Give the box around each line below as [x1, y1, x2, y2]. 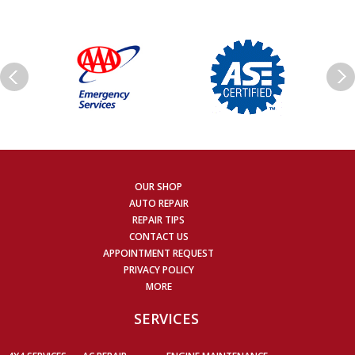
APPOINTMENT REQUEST [103, 246, 214, 261]
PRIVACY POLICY [123, 263, 194, 277]
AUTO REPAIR [128, 197, 189, 211]
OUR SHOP [135, 180, 182, 194]
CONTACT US [128, 230, 189, 244]
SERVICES [134, 309, 199, 329]
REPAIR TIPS [132, 213, 185, 227]
